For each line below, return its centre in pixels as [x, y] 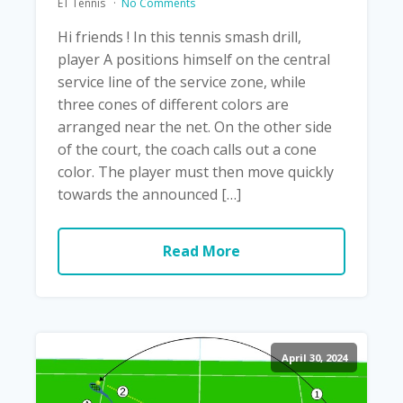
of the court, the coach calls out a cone [187, 150]
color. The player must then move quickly [196, 172]
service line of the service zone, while [182, 82]
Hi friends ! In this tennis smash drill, [179, 37]
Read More [201, 251]
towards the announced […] [149, 195]
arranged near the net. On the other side [195, 127]
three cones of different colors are [173, 105]
